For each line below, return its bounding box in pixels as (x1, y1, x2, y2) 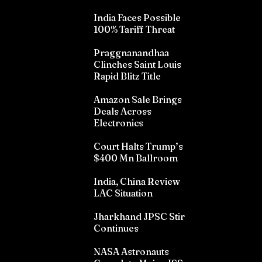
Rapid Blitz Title (94, 70, 161, 82)
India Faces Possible (94, 12, 181, 24)
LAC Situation (94, 187, 153, 199)
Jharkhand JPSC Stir (94, 211, 185, 223)
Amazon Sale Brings (94, 94, 182, 106)
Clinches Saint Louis (94, 58, 181, 71)
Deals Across (94, 105, 151, 118)
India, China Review (94, 175, 180, 188)
